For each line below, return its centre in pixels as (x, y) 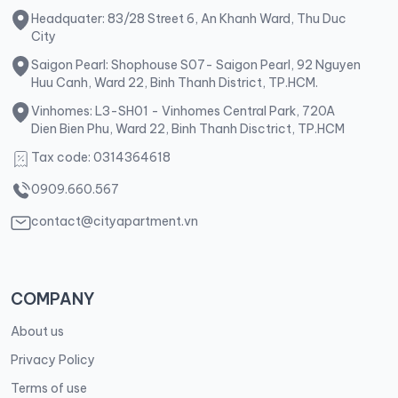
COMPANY (53, 298)
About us (37, 331)
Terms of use (49, 388)
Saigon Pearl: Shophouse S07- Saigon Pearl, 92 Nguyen (195, 64)
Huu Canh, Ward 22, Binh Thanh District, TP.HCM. (174, 82)
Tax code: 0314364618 (100, 157)
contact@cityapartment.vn (114, 221)
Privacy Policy (53, 359)
